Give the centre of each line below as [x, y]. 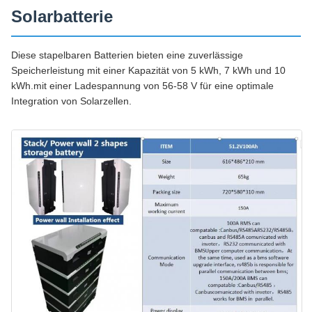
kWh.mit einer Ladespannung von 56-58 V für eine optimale [142, 86]
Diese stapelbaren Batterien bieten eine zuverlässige [127, 55]
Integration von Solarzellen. [71, 101]
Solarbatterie [62, 16]
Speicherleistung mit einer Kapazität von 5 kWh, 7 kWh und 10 [148, 70]
